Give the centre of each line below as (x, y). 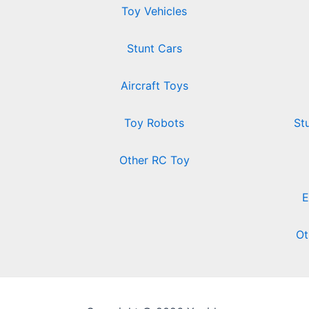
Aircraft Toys (154, 85)
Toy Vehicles (154, 11)
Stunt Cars (154, 48)
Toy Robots (154, 122)
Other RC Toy (154, 160)
